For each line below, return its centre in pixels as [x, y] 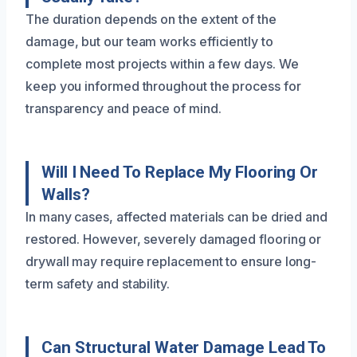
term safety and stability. [98, 283]
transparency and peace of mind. [124, 108]
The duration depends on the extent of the [151, 19]
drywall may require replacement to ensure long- [171, 261]
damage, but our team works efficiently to [149, 41]
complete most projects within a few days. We [162, 63]
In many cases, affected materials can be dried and [177, 216]
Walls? [66, 194]
